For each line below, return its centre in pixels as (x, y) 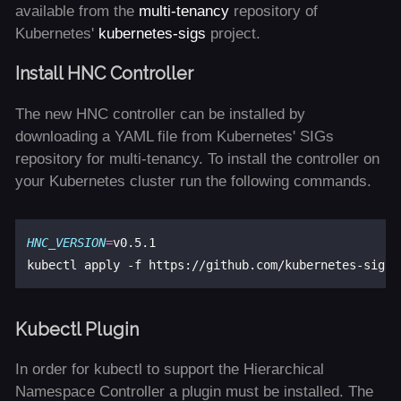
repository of (273, 12)
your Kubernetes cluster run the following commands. (193, 181)
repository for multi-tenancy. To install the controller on (197, 158)
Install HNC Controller (104, 73)
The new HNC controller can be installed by (160, 114)
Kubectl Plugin (77, 329)
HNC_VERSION (67, 242)
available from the (77, 12)
